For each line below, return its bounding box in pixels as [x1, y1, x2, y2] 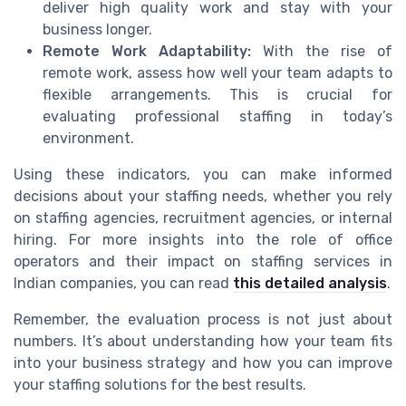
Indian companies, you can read [14, 275, 233, 293]
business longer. [43, 21, 152, 39]
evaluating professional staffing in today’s [43, 108, 392, 126]
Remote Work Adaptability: [43, 43, 251, 61]
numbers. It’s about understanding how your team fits [14, 333, 392, 351]
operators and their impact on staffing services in [14, 253, 392, 271]
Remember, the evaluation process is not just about [14, 311, 392, 329]
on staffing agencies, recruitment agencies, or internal [14, 209, 392, 227]
